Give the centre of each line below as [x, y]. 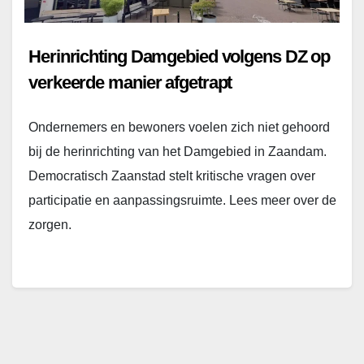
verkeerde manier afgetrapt [130, 83]
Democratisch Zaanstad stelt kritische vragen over [172, 176]
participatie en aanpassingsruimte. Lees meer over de [182, 201]
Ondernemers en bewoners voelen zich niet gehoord [179, 128]
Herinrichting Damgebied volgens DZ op [180, 57]
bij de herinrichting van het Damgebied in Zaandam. [178, 152]
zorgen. [50, 225]
